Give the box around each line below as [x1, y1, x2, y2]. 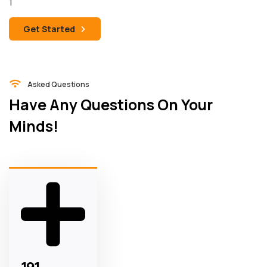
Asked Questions [27, 79, 89, 89]
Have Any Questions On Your [9, 94, 213, 115]
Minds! [9, 115, 58, 136]
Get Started [23, 23, 75, 35]
